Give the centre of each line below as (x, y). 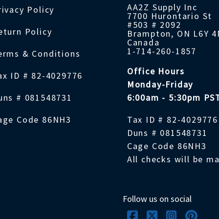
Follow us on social (157, 199)
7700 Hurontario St (170, 16)
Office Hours (156, 71)
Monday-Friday (160, 85)
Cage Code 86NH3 (167, 146)
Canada (143, 43)
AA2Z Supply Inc (162, 7)
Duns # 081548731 (167, 133)
